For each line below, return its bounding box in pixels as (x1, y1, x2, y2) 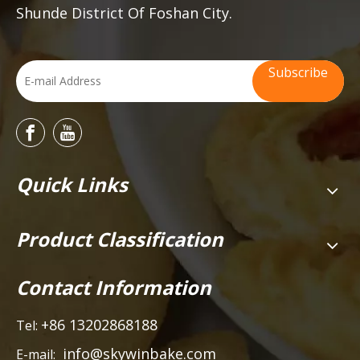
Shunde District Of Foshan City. (16, 3, 232, 23)
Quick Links (16, 171, 128, 198)
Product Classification (16, 226, 223, 253)
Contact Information (16, 274, 211, 301)
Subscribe (268, 63, 328, 82)
